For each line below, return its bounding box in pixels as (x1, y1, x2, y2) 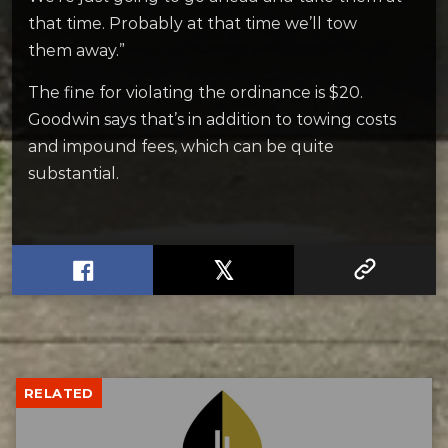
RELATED (24, 385, 94, 402)
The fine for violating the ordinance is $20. (28, 82, 363, 102)
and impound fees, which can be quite (28, 136, 334, 156)
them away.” (28, 40, 129, 60)
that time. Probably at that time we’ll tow (28, 13, 357, 33)
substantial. (28, 163, 123, 183)
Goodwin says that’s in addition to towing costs (28, 109, 396, 129)
